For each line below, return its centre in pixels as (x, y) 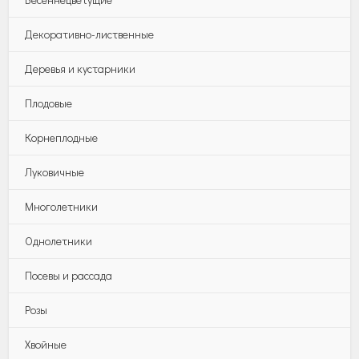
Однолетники (59, 240)
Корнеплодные (62, 137)
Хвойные (46, 344)
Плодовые (49, 103)
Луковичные (55, 171)
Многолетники (62, 206)
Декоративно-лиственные (90, 34)
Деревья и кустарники (81, 68)
